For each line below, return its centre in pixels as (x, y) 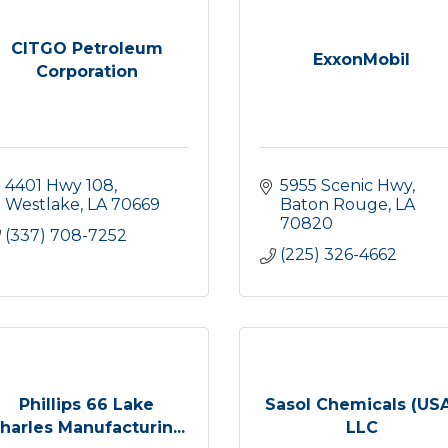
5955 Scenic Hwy (346, 185)
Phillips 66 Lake (86, 404)
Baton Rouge (334, 204)
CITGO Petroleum (86, 48)
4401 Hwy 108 (59, 185)
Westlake (42, 204)
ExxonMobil (361, 59)
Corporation (86, 71)
